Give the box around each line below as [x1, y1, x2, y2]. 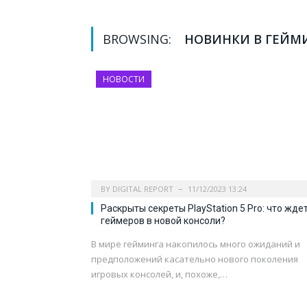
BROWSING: [103, 31, 175, 48]
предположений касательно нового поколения [91, 253, 298, 266]
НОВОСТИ [103, 73, 145, 86]
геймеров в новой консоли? [101, 215, 225, 227]
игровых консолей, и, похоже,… [91, 268, 228, 281]
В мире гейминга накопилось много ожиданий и [91, 238, 300, 251]
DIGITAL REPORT [112, 184, 173, 195]
